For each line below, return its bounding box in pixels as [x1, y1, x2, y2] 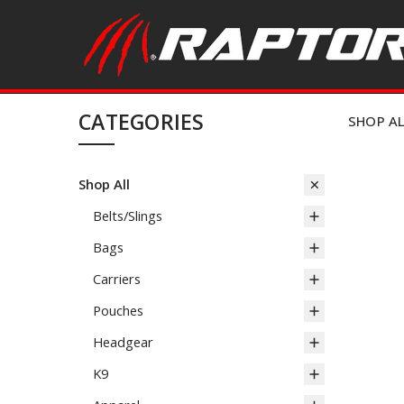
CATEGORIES [78, 107, 205, 137]
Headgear [93, 332, 153, 351]
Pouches [93, 300, 143, 319]
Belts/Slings [93, 206, 162, 225]
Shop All [78, 174, 130, 193]
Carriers [93, 269, 141, 288]
